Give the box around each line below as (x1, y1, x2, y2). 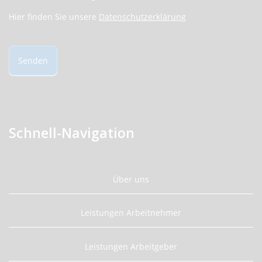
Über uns (113, 173, 149, 185)
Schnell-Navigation (9, 123, 135, 142)
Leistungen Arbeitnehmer (81, 207, 181, 219)
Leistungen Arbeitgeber (85, 240, 177, 252)
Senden (18, 54, 48, 66)
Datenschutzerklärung (99, 11, 186, 22)
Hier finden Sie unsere (9, 11, 99, 22)
